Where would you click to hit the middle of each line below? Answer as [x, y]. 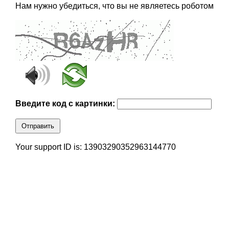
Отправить [38, 126]
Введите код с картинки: [66, 104]
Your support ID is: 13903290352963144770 [95, 147]
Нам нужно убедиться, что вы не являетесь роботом [114, 6]
